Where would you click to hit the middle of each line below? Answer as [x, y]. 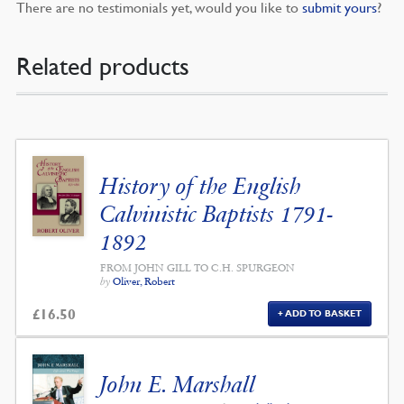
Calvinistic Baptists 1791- [217, 215]
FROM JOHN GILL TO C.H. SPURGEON [198, 268]
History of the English [201, 187]
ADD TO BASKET [323, 314]
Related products [102, 67]
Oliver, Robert [144, 282]
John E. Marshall [178, 385]
